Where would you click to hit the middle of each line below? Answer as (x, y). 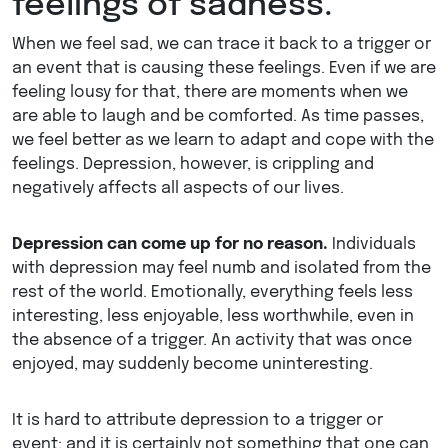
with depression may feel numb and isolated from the (221, 269)
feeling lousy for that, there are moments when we (210, 93)
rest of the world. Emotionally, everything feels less (212, 293)
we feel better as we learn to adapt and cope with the (223, 141)
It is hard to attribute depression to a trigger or (197, 421)
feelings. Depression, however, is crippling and (193, 165)
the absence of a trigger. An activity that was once (212, 341)
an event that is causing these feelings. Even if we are (224, 69)
